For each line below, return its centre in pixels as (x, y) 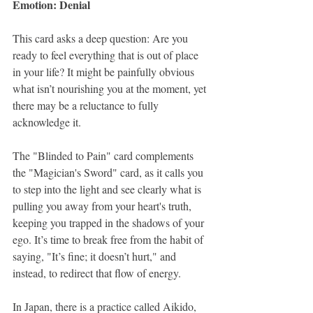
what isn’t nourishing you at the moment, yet (111, 88)
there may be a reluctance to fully (87, 105)
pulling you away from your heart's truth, (103, 206)
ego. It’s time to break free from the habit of (109, 239)
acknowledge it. (48, 122)
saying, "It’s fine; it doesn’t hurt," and (96, 256)
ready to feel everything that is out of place (107, 55)
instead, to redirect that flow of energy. (97, 273)
